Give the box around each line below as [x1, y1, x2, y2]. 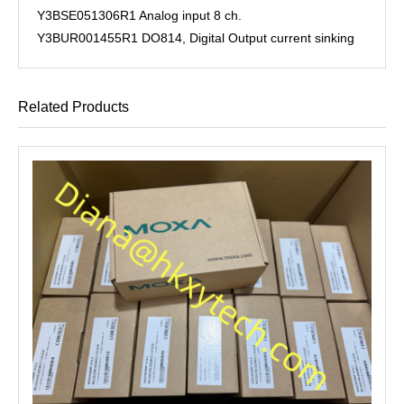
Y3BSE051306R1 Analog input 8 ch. [37, 8, 242, 23]
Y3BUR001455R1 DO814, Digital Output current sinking [37, 31, 354, 45]
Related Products [18, 99, 129, 115]
